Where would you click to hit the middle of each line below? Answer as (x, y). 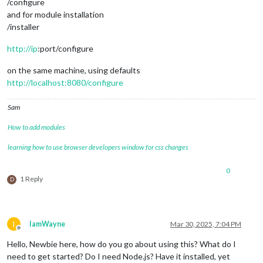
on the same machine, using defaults (74, 70)
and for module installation (55, 14)
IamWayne (47, 224)
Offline (29, 232)
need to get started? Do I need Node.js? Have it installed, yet (119, 256)
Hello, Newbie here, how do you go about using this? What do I (122, 244)
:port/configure (65, 48)
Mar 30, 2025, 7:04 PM (206, 224)
